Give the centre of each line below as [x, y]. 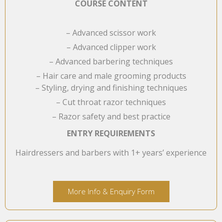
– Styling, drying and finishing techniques [111, 87]
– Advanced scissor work [111, 32]
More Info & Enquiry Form [111, 191]
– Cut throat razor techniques [111, 102]
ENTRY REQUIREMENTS [111, 133]
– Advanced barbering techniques [111, 61]
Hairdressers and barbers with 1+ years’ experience [111, 152]
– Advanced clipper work [111, 47]
